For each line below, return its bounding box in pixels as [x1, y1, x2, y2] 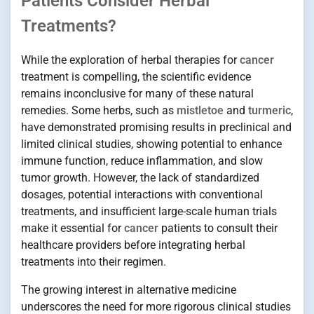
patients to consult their [158, 221, 278, 235]
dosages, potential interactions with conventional [21, 188, 263, 202]
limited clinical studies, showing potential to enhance [21, 137, 282, 151]
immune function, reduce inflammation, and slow [21, 154, 263, 168]
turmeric [248, 104, 291, 118]
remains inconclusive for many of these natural [21, 87, 254, 101]
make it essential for [21, 221, 124, 235]
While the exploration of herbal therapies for [21, 53, 240, 67]
